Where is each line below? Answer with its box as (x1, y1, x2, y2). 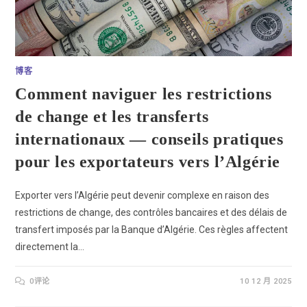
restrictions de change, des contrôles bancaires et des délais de (15, 206, 288, 218)
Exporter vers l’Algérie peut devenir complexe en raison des (15, 189, 270, 201)
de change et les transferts (15, 107, 209, 125)
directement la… (15, 241, 85, 252)
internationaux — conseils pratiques (15, 130, 284, 148)
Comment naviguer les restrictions (15, 84, 272, 103)
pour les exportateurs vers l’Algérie (15, 152, 281, 171)
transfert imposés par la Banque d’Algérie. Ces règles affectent (15, 223, 288, 235)
